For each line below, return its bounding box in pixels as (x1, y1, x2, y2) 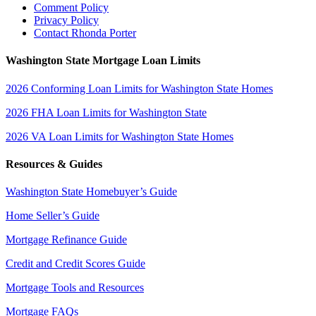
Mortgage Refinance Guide (6, 233, 127, 246)
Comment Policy (34, 1, 109, 14)
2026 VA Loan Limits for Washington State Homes (6, 130, 233, 142)
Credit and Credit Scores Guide (6, 257, 145, 270)
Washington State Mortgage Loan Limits (6, 54, 200, 67)
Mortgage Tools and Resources (6, 281, 144, 294)
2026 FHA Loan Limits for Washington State (6, 106, 207, 119)
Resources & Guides (6, 157, 102, 170)
